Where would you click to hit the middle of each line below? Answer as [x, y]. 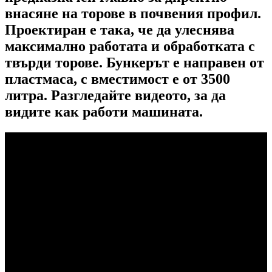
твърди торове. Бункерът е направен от [134, 63]
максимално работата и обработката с [130, 46]
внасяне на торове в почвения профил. [133, 14]
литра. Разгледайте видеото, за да [115, 96]
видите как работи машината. [104, 112]
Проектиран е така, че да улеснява [120, 30]
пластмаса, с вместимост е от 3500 [117, 79]
